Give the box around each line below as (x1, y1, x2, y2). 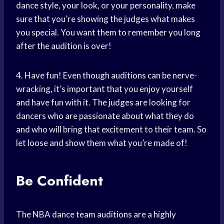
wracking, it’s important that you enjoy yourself (16, 83, 193, 94)
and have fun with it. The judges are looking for (16, 97, 190, 108)
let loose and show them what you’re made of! (16, 137, 187, 148)
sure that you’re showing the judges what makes (16, 13, 195, 24)
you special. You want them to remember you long (16, 27, 200, 38)
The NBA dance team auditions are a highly (16, 209, 176, 220)
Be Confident (16, 170, 103, 191)
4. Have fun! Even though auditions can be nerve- (16, 70, 197, 81)
